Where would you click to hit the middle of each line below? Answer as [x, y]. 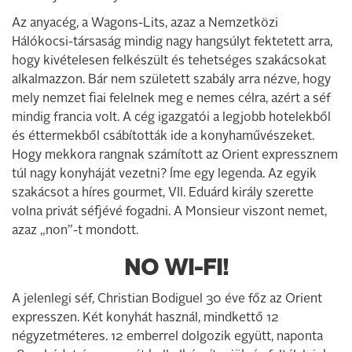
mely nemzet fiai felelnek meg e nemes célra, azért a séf [171, 99]
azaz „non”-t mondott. [75, 231]
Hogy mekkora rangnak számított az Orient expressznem [175, 156]
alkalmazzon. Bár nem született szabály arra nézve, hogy [171, 80]
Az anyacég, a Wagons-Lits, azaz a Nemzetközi [145, 24]
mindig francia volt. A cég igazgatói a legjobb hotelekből [171, 118]
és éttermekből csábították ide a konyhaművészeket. [163, 137]
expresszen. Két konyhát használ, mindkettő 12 [145, 318]
